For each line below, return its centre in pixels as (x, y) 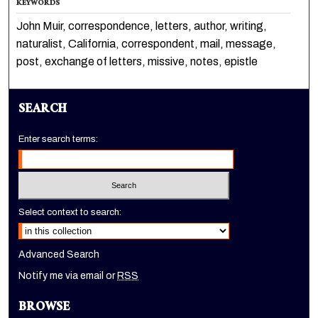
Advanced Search (59, 254)
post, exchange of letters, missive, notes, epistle (137, 62)
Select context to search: (70, 212)
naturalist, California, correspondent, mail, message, (147, 44)
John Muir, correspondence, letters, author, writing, (142, 26)
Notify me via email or (68, 275)
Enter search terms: (59, 139)
